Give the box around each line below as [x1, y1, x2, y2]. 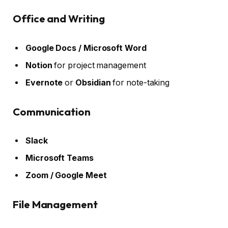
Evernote [25, 78, 63, 88]
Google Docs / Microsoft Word [25, 43, 147, 53]
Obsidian [75, 78, 111, 88]
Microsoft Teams [25, 153, 94, 163]
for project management [52, 61, 146, 70]
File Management [13, 198, 98, 211]
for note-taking [110, 78, 170, 88]
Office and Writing [13, 12, 105, 25]
